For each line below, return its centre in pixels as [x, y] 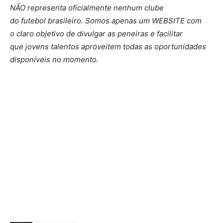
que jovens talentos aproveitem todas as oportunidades [108, 47]
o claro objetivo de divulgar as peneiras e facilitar [96, 34]
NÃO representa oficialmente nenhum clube [87, 8]
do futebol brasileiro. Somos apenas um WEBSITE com [106, 21]
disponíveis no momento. [54, 60]
